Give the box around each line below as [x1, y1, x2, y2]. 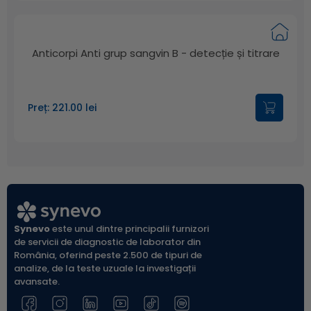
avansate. [14, 275, 60, 288]
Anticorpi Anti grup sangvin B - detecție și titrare [31, 46, 280, 60]
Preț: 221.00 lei [28, 100, 96, 115]
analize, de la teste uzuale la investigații [14, 262, 196, 275]
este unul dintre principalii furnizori [50, 222, 209, 235]
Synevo [14, 222, 50, 235]
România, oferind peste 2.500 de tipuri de [14, 249, 202, 262]
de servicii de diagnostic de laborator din [14, 235, 201, 249]
